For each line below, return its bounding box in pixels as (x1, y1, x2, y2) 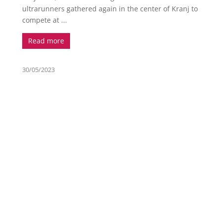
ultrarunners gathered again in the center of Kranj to (22, 4, 198, 14)
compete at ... (22, 15, 67, 25)
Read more (28, 36, 64, 46)
